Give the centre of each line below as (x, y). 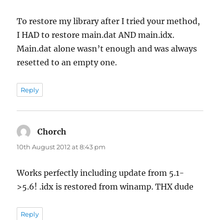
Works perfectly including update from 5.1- (101, 173)
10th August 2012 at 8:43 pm (61, 147)
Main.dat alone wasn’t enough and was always (107, 48)
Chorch (52, 131)
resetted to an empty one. (67, 62)
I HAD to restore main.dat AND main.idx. (96, 35)
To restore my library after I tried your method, (109, 21)
